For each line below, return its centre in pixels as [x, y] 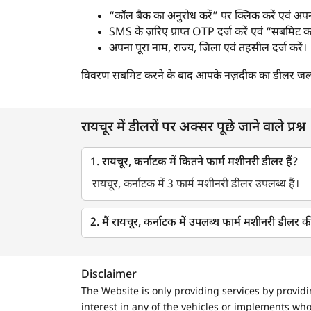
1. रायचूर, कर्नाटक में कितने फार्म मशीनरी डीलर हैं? [194, 163]
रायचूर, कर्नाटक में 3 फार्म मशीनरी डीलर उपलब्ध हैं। [196, 185]
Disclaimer [109, 276]
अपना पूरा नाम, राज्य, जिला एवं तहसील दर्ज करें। [208, 49]
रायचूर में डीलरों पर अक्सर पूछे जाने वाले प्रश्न [194, 128]
